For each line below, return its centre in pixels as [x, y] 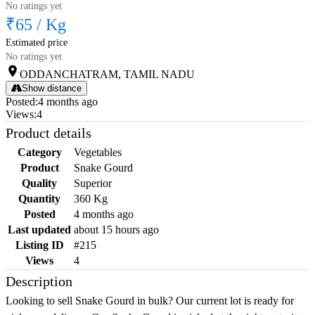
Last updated [39, 230]
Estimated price [37, 43]
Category [39, 153]
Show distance [52, 89]
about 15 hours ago [116, 230]
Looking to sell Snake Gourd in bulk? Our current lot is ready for [150, 301]
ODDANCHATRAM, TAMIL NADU [107, 75]
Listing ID [39, 245]
